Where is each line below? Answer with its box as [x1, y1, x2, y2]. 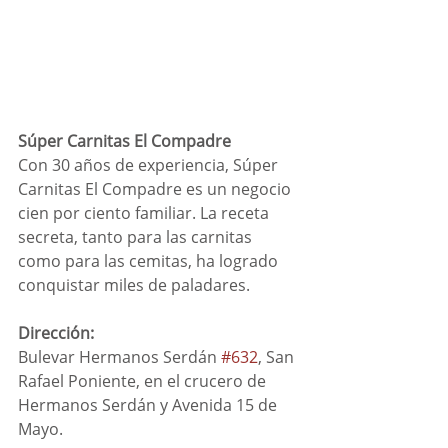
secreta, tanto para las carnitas [18, 226, 256, 249]
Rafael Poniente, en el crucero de [18, 370, 270, 393]
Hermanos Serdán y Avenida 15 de [18, 394, 281, 417]
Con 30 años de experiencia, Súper [18, 154, 282, 177]
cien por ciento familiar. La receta [18, 202, 273, 225]
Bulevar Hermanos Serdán [18, 346, 221, 369]
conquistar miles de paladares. [18, 274, 250, 297]
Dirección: [18, 322, 94, 345]
